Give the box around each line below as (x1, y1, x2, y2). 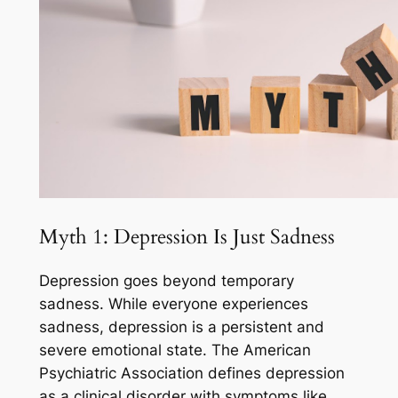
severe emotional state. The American (38, 340, 311, 359)
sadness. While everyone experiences (38, 294, 308, 313)
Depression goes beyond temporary (38, 271, 294, 290)
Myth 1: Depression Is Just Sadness (38, 222, 335, 251)
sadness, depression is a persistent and (38, 317, 324, 336)
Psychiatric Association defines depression (38, 363, 345, 382)
